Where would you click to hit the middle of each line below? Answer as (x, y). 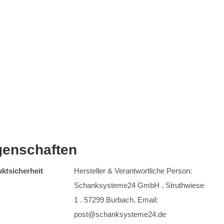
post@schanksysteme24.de (120, 214)
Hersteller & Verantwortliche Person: (133, 171)
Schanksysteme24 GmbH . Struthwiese (139, 185)
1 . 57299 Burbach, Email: (116, 200)
